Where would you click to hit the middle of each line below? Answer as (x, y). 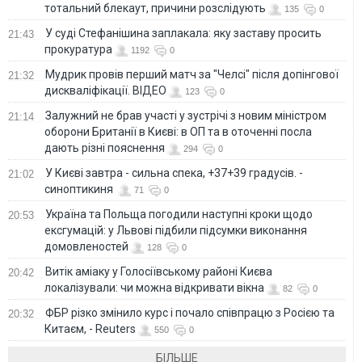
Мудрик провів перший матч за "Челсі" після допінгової (192, 74)
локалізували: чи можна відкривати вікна (154, 287)
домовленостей (86, 246)
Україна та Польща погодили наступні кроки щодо (179, 214)
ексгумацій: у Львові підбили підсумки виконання (176, 230)
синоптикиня (80, 189)
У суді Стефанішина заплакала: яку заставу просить (183, 33)
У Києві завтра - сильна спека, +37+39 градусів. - (174, 173)
